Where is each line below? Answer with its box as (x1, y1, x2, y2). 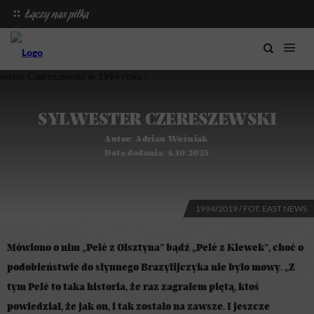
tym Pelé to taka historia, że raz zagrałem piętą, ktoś (7, 282, 259, 292)
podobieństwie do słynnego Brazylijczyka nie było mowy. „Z (7, 263, 295, 273)
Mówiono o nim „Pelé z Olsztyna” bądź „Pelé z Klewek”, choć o (7, 243, 303, 253)
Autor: (104, 135, 133, 143)
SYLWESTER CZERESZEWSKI (38, 111, 276, 128)
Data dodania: (104, 149, 165, 157)
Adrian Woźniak (132, 135, 208, 143)
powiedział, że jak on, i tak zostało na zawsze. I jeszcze (7, 302, 270, 312)
